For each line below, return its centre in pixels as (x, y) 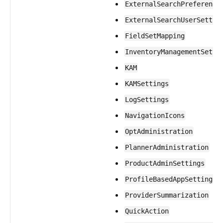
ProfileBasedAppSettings (171, 179)
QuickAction (147, 211)
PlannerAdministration (167, 147)
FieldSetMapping (155, 36)
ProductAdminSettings (165, 163)
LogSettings (147, 100)
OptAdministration (159, 131)
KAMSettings (147, 84)
